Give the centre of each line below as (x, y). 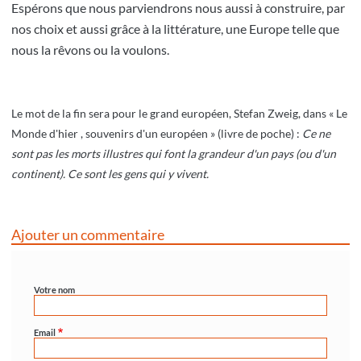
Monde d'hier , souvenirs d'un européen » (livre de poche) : (157, 134)
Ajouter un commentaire (88, 235)
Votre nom (54, 290)
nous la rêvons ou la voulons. (90, 50)
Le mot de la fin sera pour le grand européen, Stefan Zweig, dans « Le (179, 114)
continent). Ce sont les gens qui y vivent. (110, 174)
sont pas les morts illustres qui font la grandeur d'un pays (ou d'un (174, 154)
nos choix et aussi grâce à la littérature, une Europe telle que (175, 29)
